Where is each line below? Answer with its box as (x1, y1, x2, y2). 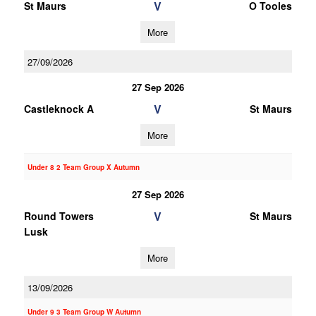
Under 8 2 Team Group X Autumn (27, 162, 140, 172)
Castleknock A (23, 102, 94, 116)
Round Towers (23, 209, 94, 223)
